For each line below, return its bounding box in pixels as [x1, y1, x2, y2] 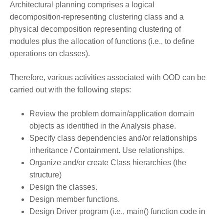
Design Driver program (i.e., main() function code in [29, 207, 205, 216]
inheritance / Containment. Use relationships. [29, 146, 185, 154]
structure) [29, 170, 62, 179]
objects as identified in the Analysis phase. [29, 121, 176, 130]
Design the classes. [29, 182, 97, 191]
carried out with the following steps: [10, 85, 131, 94]
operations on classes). [10, 49, 90, 58]
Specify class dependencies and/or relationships [29, 133, 197, 142]
